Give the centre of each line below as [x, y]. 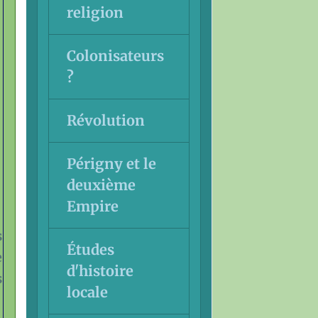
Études [90, 249]
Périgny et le [111, 163]
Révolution [105, 120]
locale [87, 292]
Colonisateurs [115, 55]
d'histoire [100, 270]
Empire [92, 206]
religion [95, 12]
